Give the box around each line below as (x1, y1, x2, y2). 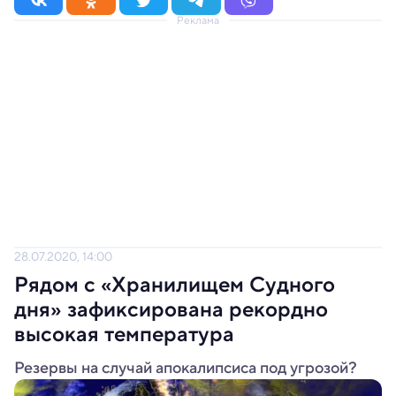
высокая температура (14, 318, 234, 350)
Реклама (177, 12, 219, 27)
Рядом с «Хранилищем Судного (14, 269, 335, 301)
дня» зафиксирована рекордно (14, 293, 328, 325)
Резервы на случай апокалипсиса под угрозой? (14, 356, 357, 379)
